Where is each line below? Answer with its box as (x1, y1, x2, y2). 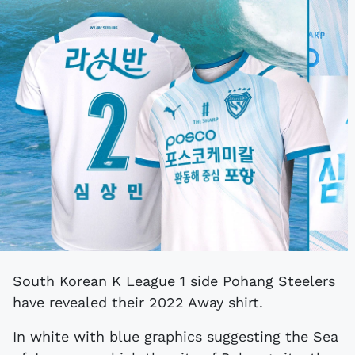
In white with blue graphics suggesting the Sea (13, 327, 338, 345)
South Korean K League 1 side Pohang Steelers (13, 272, 22, 289)
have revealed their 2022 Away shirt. (13, 293, 263, 311)
